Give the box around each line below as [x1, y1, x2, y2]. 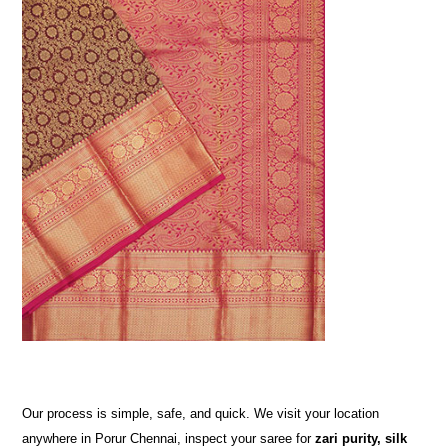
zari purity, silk [315, 431, 408, 446]
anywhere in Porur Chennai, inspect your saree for [22, 431, 316, 446]
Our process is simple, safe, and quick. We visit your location [22, 406, 380, 421]
